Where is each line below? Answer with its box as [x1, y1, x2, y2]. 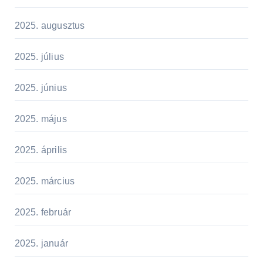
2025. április [14, 144, 68, 155]
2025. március [14, 176, 75, 186]
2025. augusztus [14, 20, 85, 31]
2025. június [14, 82, 67, 93]
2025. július [14, 51, 64, 62]
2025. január [14, 238, 68, 248]
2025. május [14, 113, 67, 124]
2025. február [14, 207, 72, 217]
